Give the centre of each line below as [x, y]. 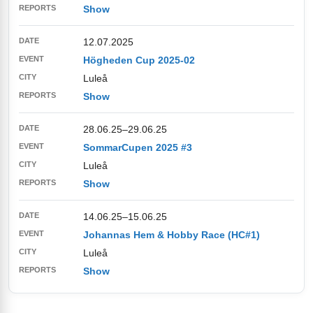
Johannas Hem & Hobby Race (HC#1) [172, 235]
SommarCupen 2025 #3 [138, 147]
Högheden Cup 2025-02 [139, 60]
